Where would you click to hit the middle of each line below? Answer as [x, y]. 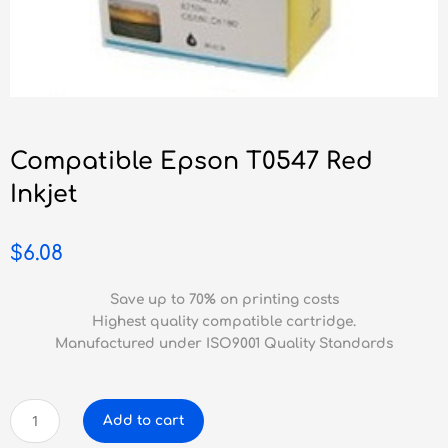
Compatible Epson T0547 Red [191, 161]
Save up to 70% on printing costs [224, 299]
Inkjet [44, 194]
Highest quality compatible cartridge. [224, 321]
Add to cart [144, 421]
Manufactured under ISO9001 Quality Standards [224, 343]
